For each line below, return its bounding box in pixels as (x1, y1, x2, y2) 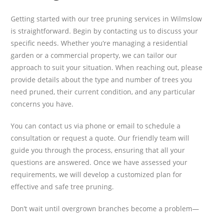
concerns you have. (11, 99, 74, 109)
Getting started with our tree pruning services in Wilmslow (11, 14, 202, 23)
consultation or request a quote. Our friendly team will (11, 133, 190, 143)
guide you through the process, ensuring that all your (11, 145, 185, 155)
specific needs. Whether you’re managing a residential (11, 38, 188, 48)
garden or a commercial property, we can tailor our (11, 50, 178, 60)
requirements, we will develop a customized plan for (11, 169, 182, 179)
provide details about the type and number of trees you (11, 74, 193, 84)
